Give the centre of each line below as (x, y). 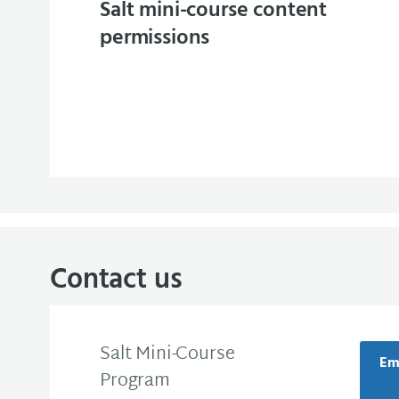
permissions (155, 38)
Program (135, 381)
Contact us (116, 280)
